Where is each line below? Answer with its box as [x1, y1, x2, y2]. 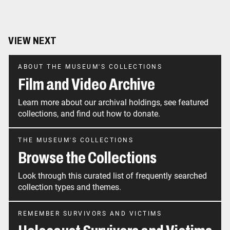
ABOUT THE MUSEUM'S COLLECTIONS [18, 63, 162, 71]
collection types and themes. [18, 182, 121, 193]
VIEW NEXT [8, 35, 57, 47]
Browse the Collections [18, 149, 157, 167]
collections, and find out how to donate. [18, 109, 160, 119]
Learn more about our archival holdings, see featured [18, 98, 208, 108]
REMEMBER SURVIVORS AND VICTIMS [18, 210, 162, 218]
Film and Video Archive [18, 75, 155, 94]
